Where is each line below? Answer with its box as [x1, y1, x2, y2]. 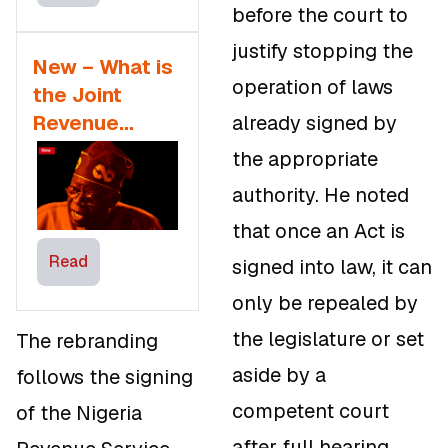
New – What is [33, 54, 173, 81]
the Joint [33, 82, 122, 109]
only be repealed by [232, 290, 418, 317]
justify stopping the [232, 38, 413, 65]
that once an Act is [232, 218, 405, 245]
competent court [232, 398, 389, 425]
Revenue [33, 110, 119, 137]
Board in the [33, 138, 154, 165]
